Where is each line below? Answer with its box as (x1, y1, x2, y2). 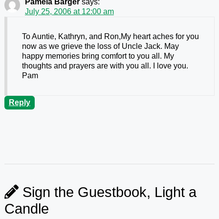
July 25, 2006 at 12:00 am (24, 7, 114, 16)
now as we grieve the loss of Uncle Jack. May (22, 42, 179, 51)
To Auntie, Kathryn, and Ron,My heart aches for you (22, 32, 199, 41)
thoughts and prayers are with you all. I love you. (22, 62, 188, 70)
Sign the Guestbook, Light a (18, 184, 197, 200)
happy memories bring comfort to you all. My (22, 52, 174, 61)
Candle (4, 201, 49, 217)
